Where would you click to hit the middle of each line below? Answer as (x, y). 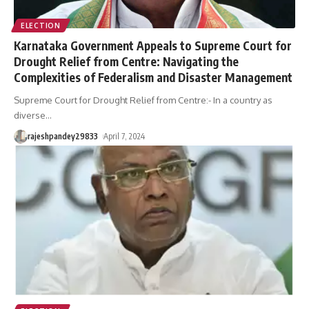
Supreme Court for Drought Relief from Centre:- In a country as (143, 100)
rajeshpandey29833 (63, 136)
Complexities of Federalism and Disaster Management (153, 77)
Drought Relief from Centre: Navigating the (126, 61)
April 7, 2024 (124, 136)
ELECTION (41, 25)
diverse (30, 115)
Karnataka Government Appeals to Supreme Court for (153, 45)
